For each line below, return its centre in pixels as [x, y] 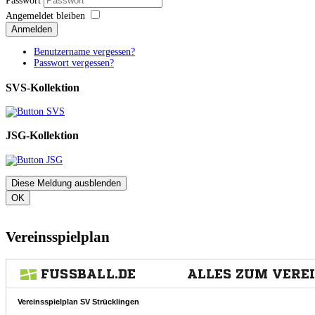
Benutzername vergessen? [84, 52]
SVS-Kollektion [43, 87]
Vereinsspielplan [58, 237]
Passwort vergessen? [74, 63]
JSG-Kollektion [42, 136]
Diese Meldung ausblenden [66, 183]
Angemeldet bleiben [45, 16]
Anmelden [32, 30]
